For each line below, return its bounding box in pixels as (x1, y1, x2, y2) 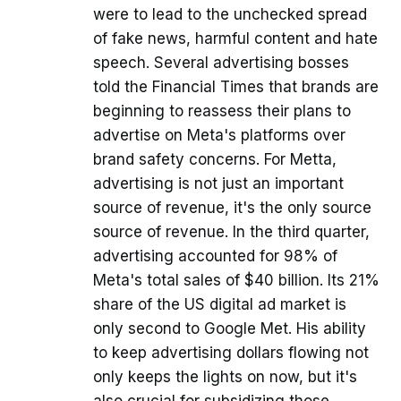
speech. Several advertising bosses (93, 54, 349, 73)
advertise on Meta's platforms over (93, 126, 346, 145)
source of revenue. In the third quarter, (93, 223, 370, 242)
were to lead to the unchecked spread (93, 5, 367, 24)
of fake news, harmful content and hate (93, 30, 378, 48)
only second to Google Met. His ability (93, 320, 366, 338)
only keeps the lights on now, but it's (93, 368, 357, 387)
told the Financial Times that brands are (93, 78, 379, 97)
